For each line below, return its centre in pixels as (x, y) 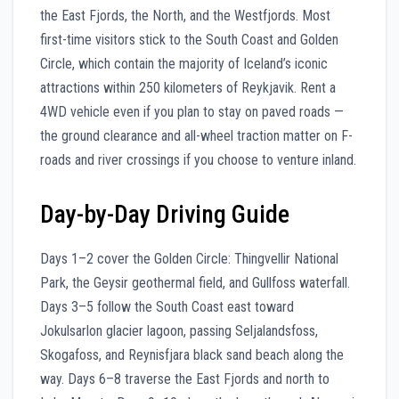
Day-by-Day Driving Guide (165, 214)
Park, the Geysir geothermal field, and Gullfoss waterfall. (195, 282)
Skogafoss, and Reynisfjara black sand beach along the (192, 354)
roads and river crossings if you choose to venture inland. (198, 159)
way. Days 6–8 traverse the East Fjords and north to (185, 379)
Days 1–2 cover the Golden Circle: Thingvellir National (189, 258)
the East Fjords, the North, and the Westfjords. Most (185, 15)
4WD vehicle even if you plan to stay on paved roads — (192, 111)
